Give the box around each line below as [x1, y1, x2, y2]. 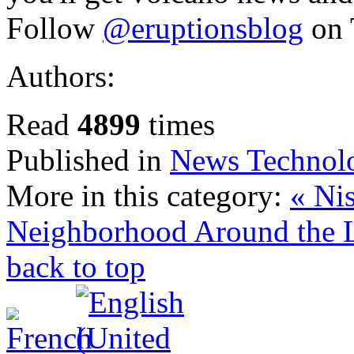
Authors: [6, 58, 115, 93]
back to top [6, 249, 145, 284]
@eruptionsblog [103, 10, 303, 45]
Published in [6, 142, 162, 177]
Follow [6, 10, 103, 45]
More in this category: [6, 178, 282, 213]
